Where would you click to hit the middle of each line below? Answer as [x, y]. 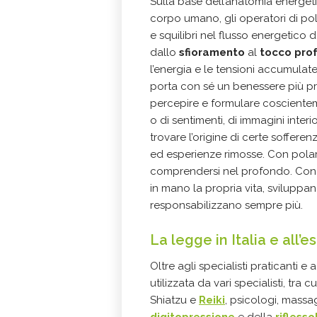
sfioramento [212, 52]
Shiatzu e [174, 300]
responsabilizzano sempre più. [226, 205]
